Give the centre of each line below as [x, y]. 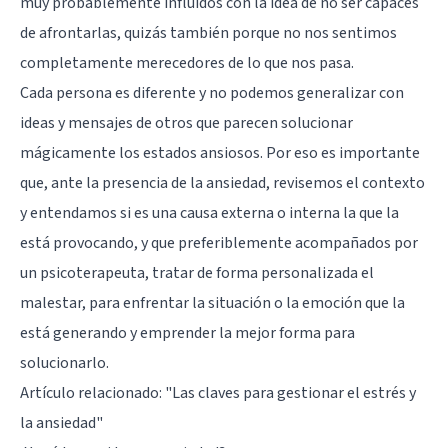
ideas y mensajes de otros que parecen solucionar [186, 122]
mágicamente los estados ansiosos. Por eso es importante [220, 152]
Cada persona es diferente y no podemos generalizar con [212, 92]
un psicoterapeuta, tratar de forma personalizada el [197, 272]
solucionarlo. [64, 362]
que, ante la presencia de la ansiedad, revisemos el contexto [222, 182]
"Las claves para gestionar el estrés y [290, 392]
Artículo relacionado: [92, 392]
